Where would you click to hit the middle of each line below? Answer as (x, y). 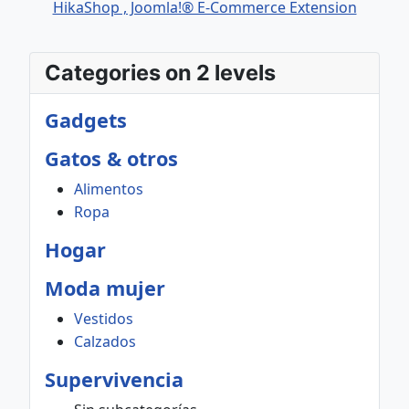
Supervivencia (114, 379)
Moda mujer (105, 288)
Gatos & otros (111, 158)
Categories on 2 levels (160, 73)
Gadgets (86, 120)
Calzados (105, 341)
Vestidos (104, 319)
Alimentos (109, 189)
